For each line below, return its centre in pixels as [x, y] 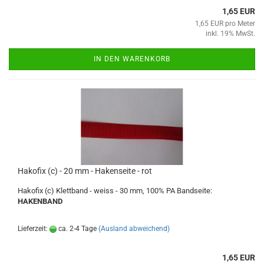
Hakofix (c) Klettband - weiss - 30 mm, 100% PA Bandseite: [115, 191]
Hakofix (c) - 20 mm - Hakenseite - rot [85, 171]
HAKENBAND [40, 201]
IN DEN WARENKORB [132, 59]
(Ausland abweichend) [134, 229]
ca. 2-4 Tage [77, 229]
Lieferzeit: [34, 229]
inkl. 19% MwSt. [230, 34]
